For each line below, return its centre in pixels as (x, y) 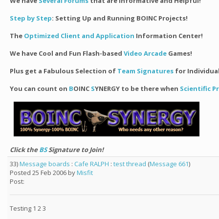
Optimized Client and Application (79, 36)
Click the (24, 150)
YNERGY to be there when (137, 88)
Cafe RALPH (92, 164)
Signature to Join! (75, 150)
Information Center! (169, 36)
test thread (130, 164)
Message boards (45, 164)
